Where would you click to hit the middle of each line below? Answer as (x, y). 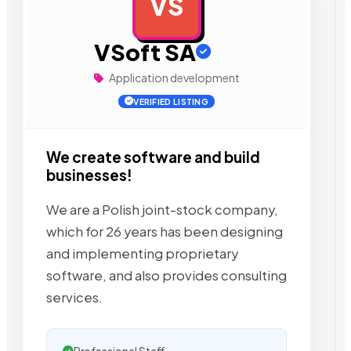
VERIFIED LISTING (171, 101)
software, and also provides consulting (166, 275)
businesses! (89, 175)
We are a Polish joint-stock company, (162, 209)
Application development (173, 78)
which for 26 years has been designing (165, 231)
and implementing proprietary (142, 253)
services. (74, 297)
